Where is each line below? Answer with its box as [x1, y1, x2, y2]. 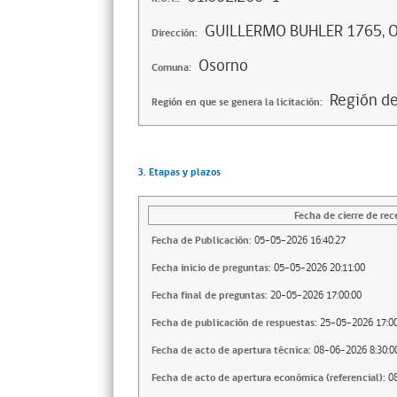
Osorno [198, 53, 248, 78]
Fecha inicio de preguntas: [152, 261, 271, 276]
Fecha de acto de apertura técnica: [152, 343, 311, 358]
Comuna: [152, 60, 191, 75]
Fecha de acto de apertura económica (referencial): [152, 370, 385, 385]
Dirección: [152, 26, 198, 41]
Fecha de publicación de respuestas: [152, 315, 317, 331]
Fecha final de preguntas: [152, 288, 268, 303]
